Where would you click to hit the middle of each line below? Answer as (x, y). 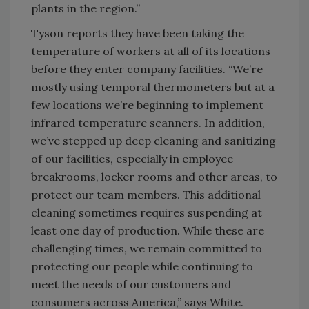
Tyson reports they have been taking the (138, 33)
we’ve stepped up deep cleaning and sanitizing (153, 140)
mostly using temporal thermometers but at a (153, 87)
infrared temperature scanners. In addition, (148, 122)
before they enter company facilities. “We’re (147, 69)
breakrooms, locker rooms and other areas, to (154, 176)
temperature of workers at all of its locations (151, 51)
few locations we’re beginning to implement (147, 104)
